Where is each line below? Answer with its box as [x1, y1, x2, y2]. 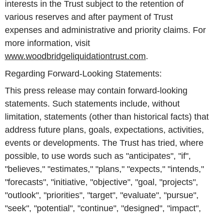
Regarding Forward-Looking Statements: [5, 68, 162, 78]
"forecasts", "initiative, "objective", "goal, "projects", [5, 177, 198, 187]
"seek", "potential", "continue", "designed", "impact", [5, 203, 201, 214]
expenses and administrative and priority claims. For [5, 25, 206, 35]
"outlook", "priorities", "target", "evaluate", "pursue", [5, 190, 199, 201]
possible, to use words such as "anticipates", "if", [5, 151, 191, 161]
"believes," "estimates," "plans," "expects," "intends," [5, 164, 204, 174]
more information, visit [5, 38, 90, 48]
